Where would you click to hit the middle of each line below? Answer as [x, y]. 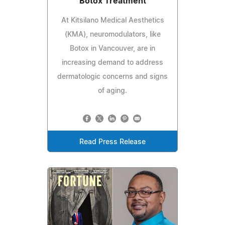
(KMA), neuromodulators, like [113, 35]
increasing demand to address [113, 63]
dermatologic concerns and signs [113, 77]
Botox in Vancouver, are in [113, 49]
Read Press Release [113, 142]
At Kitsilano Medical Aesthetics [113, 21]
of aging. [113, 91]
